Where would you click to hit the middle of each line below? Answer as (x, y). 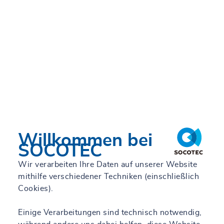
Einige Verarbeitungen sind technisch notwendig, (110, 212)
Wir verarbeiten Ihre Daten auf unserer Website (107, 164)
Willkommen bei (85, 140)
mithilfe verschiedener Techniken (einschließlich (108, 176)
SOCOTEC (60, 151)
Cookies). (37, 188)
